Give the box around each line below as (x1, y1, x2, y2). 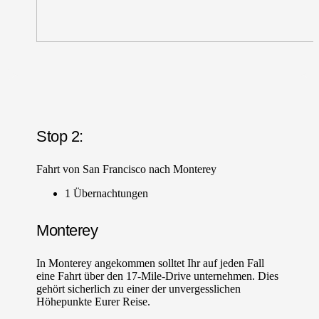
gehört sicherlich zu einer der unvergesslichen (36, 282, 241, 295)
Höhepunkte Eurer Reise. (36, 295, 151, 308)
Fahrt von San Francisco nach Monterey (36, 162, 217, 175)
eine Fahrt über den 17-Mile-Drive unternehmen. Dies (36, 269, 279, 282)
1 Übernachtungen (65, 187, 149, 199)
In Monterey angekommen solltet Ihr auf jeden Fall (36, 256, 265, 269)
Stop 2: (36, 127, 84, 145)
